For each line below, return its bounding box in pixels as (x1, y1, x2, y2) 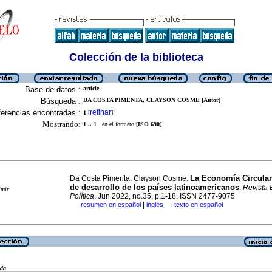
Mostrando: (42, 120, 81, 129)
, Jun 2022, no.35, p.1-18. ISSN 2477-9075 (94, 192, 235, 200)
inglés (146, 201, 163, 208)
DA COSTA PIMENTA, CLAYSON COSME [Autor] (83, 97, 220, 103)
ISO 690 (138, 121, 160, 127)
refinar (90, 108, 111, 117)
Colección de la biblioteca (69, 51, 203, 63)
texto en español (174, 201, 223, 208)
